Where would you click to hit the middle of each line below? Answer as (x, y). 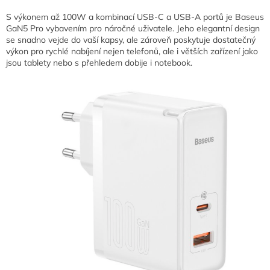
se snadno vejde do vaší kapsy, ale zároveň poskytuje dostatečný (131, 40)
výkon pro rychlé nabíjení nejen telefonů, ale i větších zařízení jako (132, 52)
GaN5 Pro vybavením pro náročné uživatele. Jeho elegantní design (133, 29)
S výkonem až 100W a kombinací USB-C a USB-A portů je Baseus (135, 17)
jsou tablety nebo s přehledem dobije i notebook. (99, 63)
